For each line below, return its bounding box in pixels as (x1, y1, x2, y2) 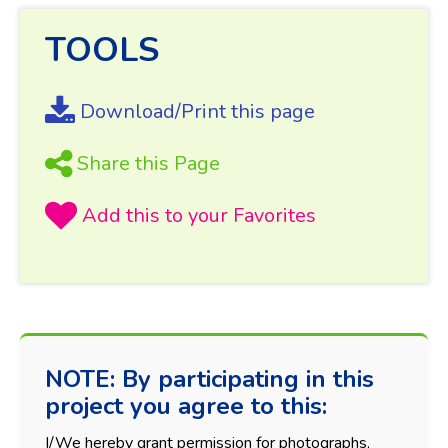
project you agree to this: (45, 389, 327, 422)
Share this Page (77, 149, 220, 177)
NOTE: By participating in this (45, 362, 374, 395)
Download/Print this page (80, 97, 315, 125)
